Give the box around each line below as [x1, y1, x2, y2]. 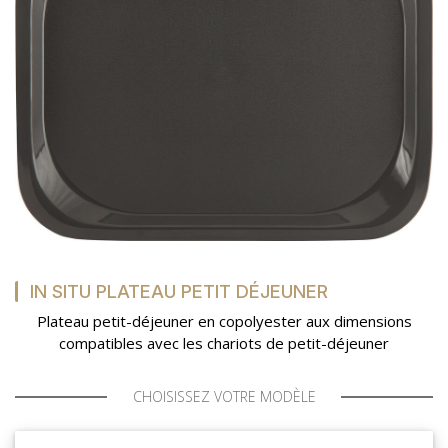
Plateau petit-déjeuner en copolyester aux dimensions [36, 311, 412, 331]
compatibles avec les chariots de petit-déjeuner [59, 333, 389, 353]
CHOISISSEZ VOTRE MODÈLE [132, 387, 316, 406]
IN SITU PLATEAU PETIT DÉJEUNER [30, 281, 328, 302]
